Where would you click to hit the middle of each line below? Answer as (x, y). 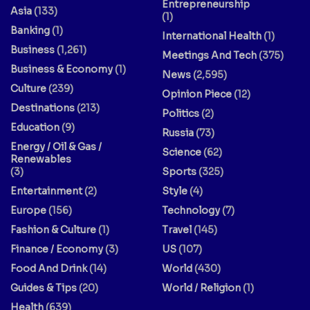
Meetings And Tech (209, 55)
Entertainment (46, 191)
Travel (177, 229)
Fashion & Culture (53, 229)
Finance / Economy (57, 249)
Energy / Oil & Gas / (56, 146)
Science (182, 152)
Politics (181, 113)
